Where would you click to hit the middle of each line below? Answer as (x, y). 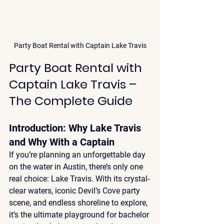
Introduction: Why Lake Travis (76, 128)
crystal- (137, 178)
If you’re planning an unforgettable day (78, 154)
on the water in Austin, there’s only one (77, 166)
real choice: (30, 178)
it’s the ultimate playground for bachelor (80, 214)
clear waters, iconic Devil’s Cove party (75, 190)
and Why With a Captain (62, 142)
